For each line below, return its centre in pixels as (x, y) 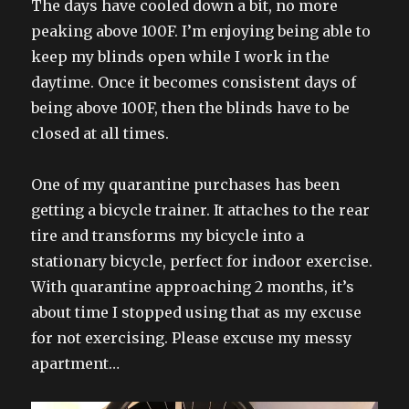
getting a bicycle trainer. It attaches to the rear (201, 210)
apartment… (76, 363)
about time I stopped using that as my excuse (197, 312)
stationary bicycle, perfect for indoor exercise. (202, 261)
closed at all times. (100, 133)
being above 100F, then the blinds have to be (191, 107)
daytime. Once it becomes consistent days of (194, 82)
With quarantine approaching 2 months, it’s (193, 286)
